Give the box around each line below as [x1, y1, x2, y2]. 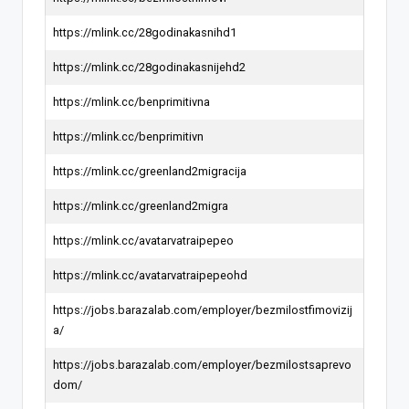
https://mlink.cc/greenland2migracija [53, 163, 246, 178]
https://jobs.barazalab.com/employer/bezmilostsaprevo [53, 357, 351, 372]
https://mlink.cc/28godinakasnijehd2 [53, 59, 246, 74]
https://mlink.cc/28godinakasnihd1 [53, 25, 236, 39]
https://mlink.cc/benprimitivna [53, 94, 210, 109]
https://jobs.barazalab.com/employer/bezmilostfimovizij [53, 302, 352, 317]
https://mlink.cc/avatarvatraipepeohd [53, 267, 247, 282]
